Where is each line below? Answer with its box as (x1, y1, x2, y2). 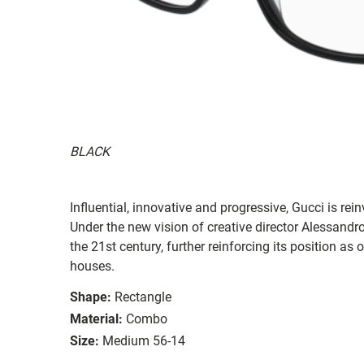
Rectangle (115, 288, 171, 305)
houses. (70, 258, 115, 274)
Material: (70, 310, 123, 327)
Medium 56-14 (102, 332, 185, 349)
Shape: (70, 288, 111, 305)
